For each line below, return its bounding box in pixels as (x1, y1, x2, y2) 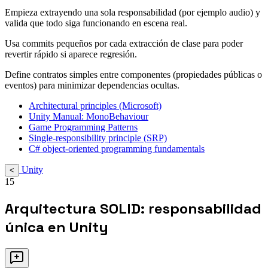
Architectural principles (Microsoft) (29, 100, 162, 111)
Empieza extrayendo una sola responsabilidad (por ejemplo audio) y (5, 7, 260, 18)
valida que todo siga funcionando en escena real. (5, 18, 187, 29)
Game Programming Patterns (29, 122, 138, 133)
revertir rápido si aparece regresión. (5, 49, 137, 60)
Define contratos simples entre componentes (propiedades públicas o (5, 69, 262, 80)
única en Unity (5, 218, 108, 237)
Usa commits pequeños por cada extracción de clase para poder (5, 38, 243, 49)
